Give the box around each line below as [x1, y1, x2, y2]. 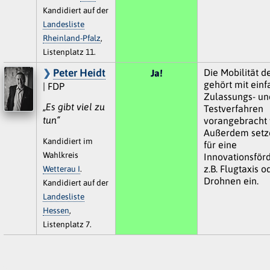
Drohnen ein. [203, 175, 259, 186]
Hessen [42, 205, 69, 215]
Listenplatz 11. [42, 46, 96, 57]
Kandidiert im [42, 136, 93, 146]
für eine [203, 139, 237, 150]
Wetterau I [42, 163, 80, 174]
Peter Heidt [52, 66, 105, 79]
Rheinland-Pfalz [42, 33, 101, 43]
